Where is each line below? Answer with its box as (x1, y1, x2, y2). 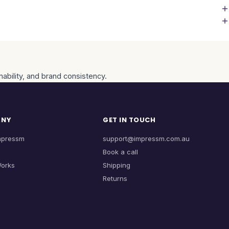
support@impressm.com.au (103, 134, 190, 143)
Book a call (103, 148, 139, 156)
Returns (103, 174, 128, 182)
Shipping (103, 161, 131, 169)
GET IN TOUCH (103, 115, 156, 125)
